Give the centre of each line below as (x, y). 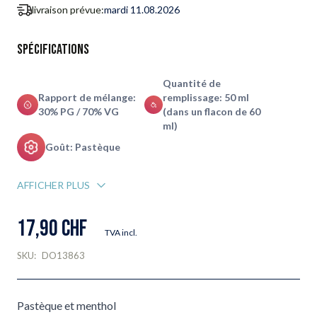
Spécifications (53, 50)
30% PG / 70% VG (79, 111)
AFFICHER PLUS (53, 185)
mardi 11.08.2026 (142, 10)
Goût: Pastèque (83, 147)
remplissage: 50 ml (206, 97)
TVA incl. (121, 232)
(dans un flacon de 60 (211, 111)
